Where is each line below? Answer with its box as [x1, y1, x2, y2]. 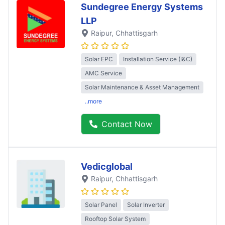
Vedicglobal [81, 161, 133, 172]
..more [85, 97, 102, 105]
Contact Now [101, 119, 152, 130]
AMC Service [85, 69, 122, 77]
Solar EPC [85, 55, 113, 63]
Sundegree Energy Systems [81, 1, 203, 12]
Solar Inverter [127, 201, 165, 209]
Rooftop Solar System [85, 215, 146, 223]
